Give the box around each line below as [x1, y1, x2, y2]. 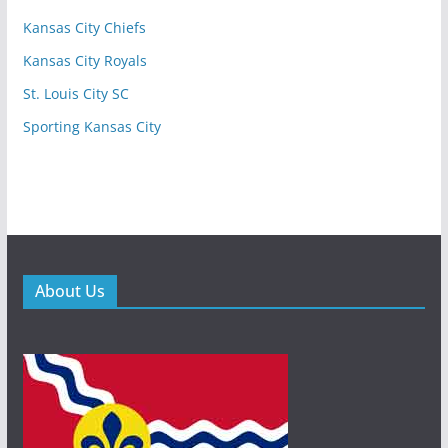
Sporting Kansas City [22, 117, 161, 137]
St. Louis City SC [22, 84, 129, 104]
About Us [34, 280, 105, 303]
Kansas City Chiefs [22, 18, 146, 38]
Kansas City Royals [22, 51, 147, 71]
